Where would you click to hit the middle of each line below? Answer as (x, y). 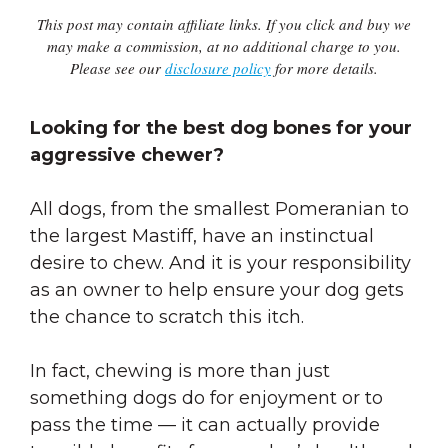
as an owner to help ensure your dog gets (217, 290)
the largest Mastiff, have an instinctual (202, 236)
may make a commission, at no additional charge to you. (224, 46)
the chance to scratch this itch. (167, 317)
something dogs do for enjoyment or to (206, 398)
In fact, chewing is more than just (180, 371)
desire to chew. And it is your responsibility (220, 263)
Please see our (117, 68)
